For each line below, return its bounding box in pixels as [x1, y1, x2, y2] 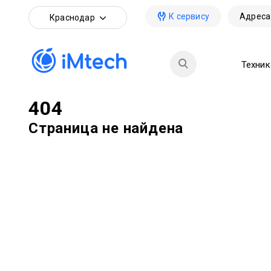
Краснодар [50, 13, 95, 22]
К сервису [169, 11, 210, 21]
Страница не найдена [28, 120, 184, 137]
